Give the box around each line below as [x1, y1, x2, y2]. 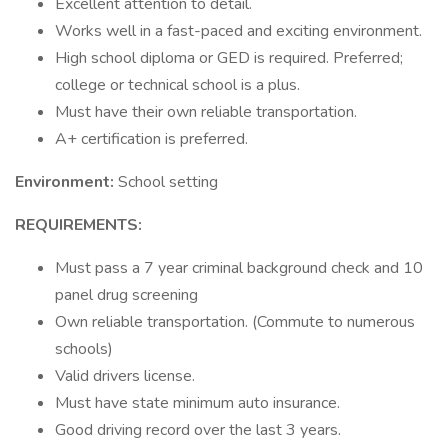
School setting [118, 171, 218, 193]
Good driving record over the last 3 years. [55, 419, 341, 441]
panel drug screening [55, 284, 198, 306]
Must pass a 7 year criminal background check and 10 [55, 257, 423, 279]
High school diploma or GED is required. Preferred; [55, 47, 403, 69]
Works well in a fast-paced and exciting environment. [55, 20, 422, 42]
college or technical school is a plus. [55, 74, 300, 96]
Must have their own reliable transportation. [55, 101, 357, 123]
